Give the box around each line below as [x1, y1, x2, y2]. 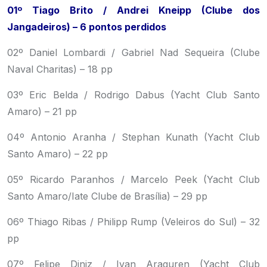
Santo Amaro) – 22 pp [7, 148, 108, 160]
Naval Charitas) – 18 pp [7, 63, 113, 75]
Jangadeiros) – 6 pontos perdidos [7, 21, 166, 33]
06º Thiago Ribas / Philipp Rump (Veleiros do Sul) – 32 [7, 216, 260, 228]
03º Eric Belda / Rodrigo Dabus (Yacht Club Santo [7, 89, 260, 101]
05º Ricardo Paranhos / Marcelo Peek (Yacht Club [7, 173, 260, 185]
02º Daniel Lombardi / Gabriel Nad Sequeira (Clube [7, 46, 260, 58]
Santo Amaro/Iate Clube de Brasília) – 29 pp [7, 190, 207, 202]
